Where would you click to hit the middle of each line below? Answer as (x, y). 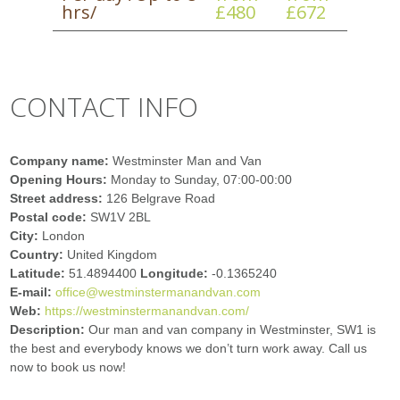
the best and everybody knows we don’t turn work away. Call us (189, 348)
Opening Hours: (61, 179)
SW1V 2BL (121, 217)
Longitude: (176, 273)
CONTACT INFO (104, 107)
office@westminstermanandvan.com (158, 292)
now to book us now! (68, 367)
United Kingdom (112, 254)
